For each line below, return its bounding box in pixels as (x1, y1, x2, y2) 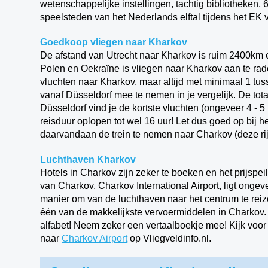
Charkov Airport (62, 233, 128, 243)
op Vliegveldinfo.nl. (127, 233, 212, 243)
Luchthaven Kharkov (40, 154, 136, 165)
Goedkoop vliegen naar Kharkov (40, 37, 188, 47)
